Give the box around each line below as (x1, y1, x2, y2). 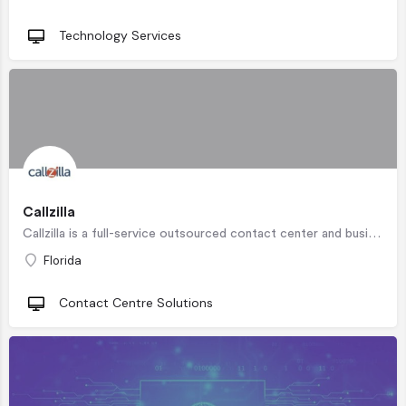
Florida (43, 253, 82, 268)
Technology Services (59, 26, 181, 43)
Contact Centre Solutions (59, 294, 213, 311)
